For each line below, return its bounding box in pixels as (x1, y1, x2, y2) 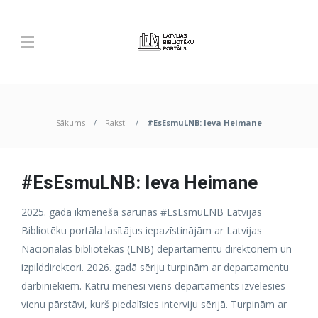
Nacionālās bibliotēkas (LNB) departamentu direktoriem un (21, 242, 292, 256)
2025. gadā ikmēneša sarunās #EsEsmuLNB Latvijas (21, 205, 262, 219)
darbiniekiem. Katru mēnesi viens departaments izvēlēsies (21, 279, 285, 292)
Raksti (105, 117, 127, 128)
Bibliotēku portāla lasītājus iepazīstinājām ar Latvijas (21, 224, 262, 237)
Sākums (56, 117, 85, 128)
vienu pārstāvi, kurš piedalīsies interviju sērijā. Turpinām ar (21, 297, 287, 311)
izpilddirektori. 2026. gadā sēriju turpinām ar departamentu (21, 261, 289, 274)
